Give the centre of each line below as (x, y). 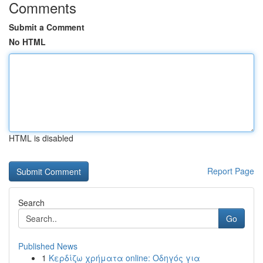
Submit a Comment (47, 27)
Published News (48, 246)
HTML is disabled (41, 138)
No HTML (27, 42)
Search (31, 203)
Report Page (231, 171)
